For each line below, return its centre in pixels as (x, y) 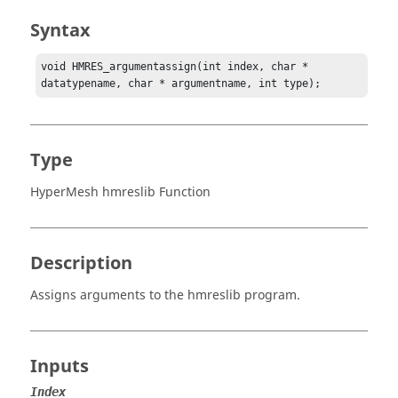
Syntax (60, 31)
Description (81, 264)
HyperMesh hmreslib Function (120, 193)
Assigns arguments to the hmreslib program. (165, 296)
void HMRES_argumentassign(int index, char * (175, 67)
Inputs (60, 367)
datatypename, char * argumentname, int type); (181, 84)
